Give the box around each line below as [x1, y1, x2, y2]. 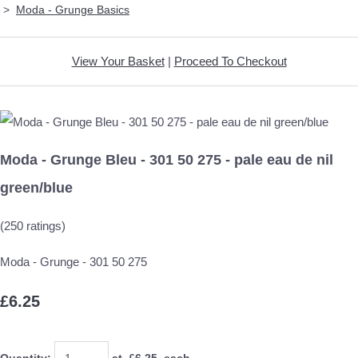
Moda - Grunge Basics [16, 2, 129, 16]
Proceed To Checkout [173, 54, 287, 68]
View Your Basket [71, 54, 165, 68]
